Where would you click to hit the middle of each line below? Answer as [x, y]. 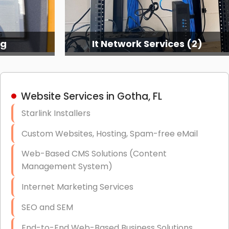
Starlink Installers [56, 113]
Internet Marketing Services [77, 187]
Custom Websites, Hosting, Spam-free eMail [109, 133]
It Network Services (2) [147, 43]
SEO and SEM [47, 208]
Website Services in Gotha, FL [91, 96]
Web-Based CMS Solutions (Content [94, 154]
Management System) [67, 167]
